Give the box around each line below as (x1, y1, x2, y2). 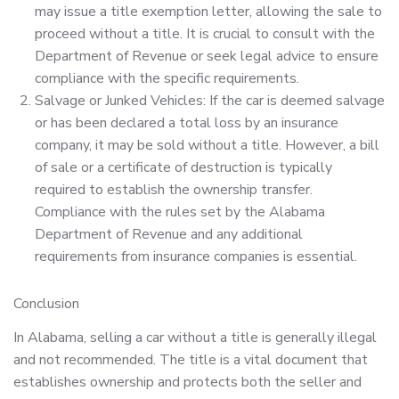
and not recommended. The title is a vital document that (13, 349, 368, 370)
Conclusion (13, 294, 79, 314)
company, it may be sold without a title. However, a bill (35, 135, 379, 156)
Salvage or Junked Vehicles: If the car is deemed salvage (35, 91, 385, 111)
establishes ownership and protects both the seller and (13, 371, 362, 392)
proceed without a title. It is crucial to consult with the (35, 24, 375, 45)
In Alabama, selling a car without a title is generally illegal (13, 327, 377, 347)
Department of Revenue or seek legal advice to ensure (35, 46, 379, 67)
